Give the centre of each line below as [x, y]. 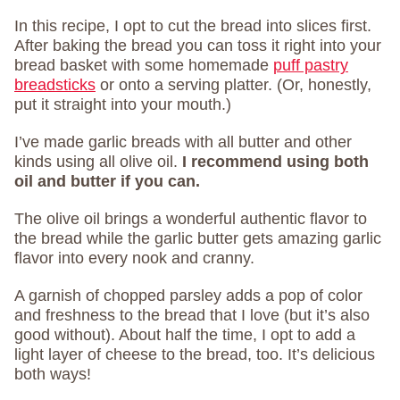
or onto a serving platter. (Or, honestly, [233, 85]
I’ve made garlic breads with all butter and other [183, 142]
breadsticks [55, 85]
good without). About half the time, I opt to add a [185, 335]
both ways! [53, 375]
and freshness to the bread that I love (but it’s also [192, 316]
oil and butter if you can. [107, 182]
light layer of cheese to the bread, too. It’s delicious [195, 355]
